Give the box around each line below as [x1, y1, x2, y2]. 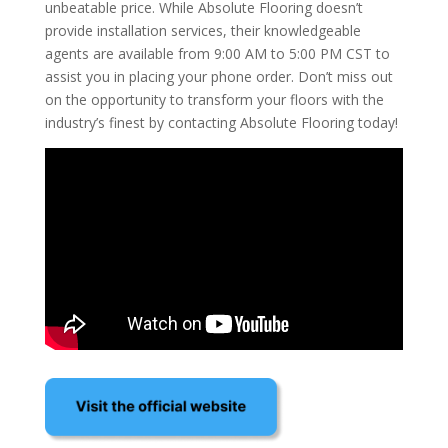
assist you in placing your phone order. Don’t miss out [44, 66, 393, 86]
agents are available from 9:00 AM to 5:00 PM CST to [44, 43, 390, 63]
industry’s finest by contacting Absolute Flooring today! [44, 112, 398, 132]
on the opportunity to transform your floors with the [44, 89, 384, 109]
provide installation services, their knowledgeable [44, 20, 361, 40]
